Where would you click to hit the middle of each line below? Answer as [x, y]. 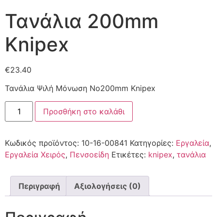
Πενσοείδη [89, 154]
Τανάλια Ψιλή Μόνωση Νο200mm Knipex [80, 88]
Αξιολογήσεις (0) [108, 186]
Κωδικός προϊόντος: [43, 143]
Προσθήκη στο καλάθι [84, 111]
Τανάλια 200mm [82, 21]
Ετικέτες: [130, 154]
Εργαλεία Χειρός [35, 154]
